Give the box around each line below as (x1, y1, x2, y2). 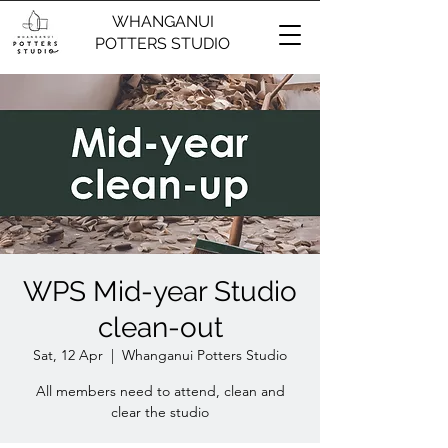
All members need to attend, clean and (35, 382, 285, 400)
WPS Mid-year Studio (23, 275, 297, 308)
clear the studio (111, 403, 209, 421)
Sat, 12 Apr (33, 346, 103, 364)
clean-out (97, 311, 223, 344)
